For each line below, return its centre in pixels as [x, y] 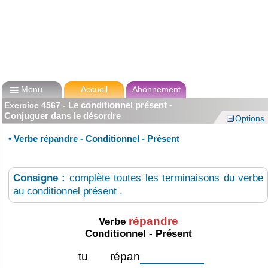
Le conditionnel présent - [120, 105]
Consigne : [41, 178]
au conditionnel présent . [68, 191]
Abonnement [156, 89]
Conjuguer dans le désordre [63, 116]
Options [250, 118]
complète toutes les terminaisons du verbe [166, 178]
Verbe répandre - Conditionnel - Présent [97, 138]
